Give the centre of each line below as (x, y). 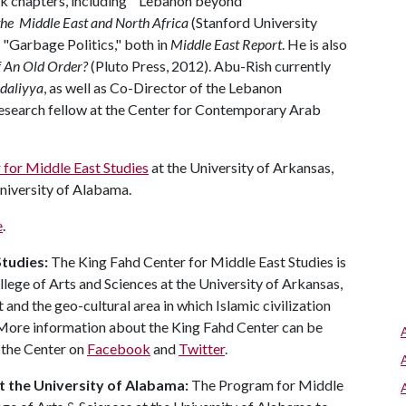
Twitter (202, 348)
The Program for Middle (267, 385)
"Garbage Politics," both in (87, 44)
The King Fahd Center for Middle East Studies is (198, 261)
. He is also (314, 44)
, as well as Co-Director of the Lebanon (163, 87)
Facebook (119, 348)
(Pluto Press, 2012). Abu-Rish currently (209, 66)
